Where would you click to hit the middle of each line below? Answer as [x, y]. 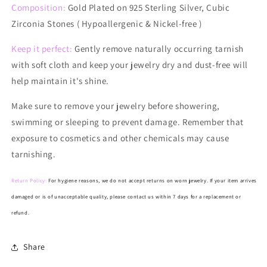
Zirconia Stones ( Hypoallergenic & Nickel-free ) [107, 23]
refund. [21, 212]
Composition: [39, 7]
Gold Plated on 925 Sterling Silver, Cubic [148, 7]
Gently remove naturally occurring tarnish [159, 48]
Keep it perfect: [43, 48]
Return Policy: [30, 180]
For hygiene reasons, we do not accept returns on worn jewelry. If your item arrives [153, 180]
